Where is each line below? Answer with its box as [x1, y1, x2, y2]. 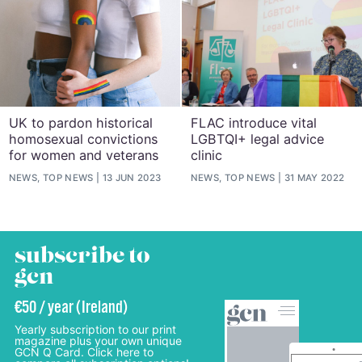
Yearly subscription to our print [14, 322, 176, 336]
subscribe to [14, 241, 150, 271]
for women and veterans [8, 147, 158, 164]
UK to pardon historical [8, 115, 153, 132]
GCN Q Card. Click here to [14, 344, 154, 359]
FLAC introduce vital [190, 115, 317, 132]
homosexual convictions [8, 131, 158, 148]
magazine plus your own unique [14, 333, 182, 347]
